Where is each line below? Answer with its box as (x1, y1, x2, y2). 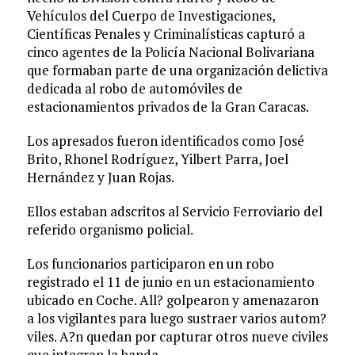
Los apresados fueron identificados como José (26, 132, 304, 151)
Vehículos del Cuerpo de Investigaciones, (26, 6, 275, 25)
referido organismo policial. (26, 220, 193, 239)
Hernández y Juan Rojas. (26, 168, 174, 187)
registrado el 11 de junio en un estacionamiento (26, 273, 315, 292)
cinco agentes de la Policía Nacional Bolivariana (26, 43, 315, 62)
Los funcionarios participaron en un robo (26, 254, 274, 273)
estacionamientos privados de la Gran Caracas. (26, 97, 309, 116)
